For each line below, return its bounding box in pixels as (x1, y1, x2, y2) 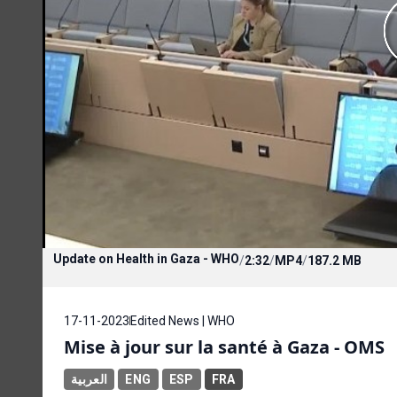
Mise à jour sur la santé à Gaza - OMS (64, 334, 385, 359)
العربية (71, 371, 108, 386)
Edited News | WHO (130, 313, 235, 328)
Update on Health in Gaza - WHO (53, 251, 239, 266)
